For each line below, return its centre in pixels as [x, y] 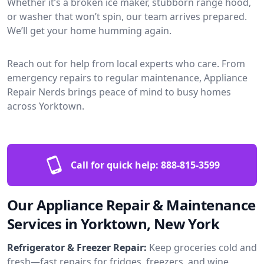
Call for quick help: [114, 165]
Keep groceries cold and [203, 247]
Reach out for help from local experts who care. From [126, 63]
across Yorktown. [46, 106]
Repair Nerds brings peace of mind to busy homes [119, 92]
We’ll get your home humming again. [89, 30]
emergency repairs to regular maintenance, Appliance [127, 77]
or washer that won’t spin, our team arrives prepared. [127, 16]
